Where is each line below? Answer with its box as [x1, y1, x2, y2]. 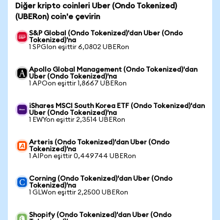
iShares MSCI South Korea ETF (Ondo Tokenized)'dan [29, 103, 205, 110]
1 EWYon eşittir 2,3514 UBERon [29, 116, 125, 123]
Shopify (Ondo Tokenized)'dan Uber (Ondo [29, 212, 171, 219]
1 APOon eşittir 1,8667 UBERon [29, 80, 127, 87]
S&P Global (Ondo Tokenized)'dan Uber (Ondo [29, 30, 183, 37]
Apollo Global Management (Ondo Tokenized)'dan [29, 66, 197, 73]
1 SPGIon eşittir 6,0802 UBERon [29, 44, 129, 51]
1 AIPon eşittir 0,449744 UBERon [29, 153, 136, 160]
